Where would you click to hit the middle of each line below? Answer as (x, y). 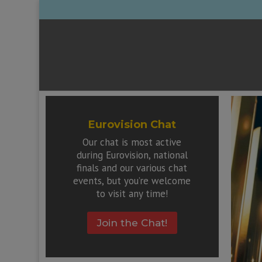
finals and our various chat (132, 168)
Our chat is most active (132, 142)
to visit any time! (132, 193)
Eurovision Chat (132, 124)
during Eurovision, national (132, 155)
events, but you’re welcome (132, 180)
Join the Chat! (132, 223)
